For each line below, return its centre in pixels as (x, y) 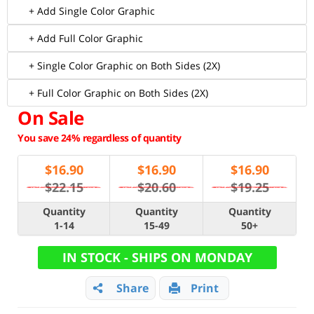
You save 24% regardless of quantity (100, 138)
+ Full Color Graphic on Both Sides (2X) (118, 93)
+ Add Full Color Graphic (86, 38)
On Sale (51, 118)
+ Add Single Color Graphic (92, 11)
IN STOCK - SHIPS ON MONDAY (157, 257)
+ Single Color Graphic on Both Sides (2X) (124, 66)
